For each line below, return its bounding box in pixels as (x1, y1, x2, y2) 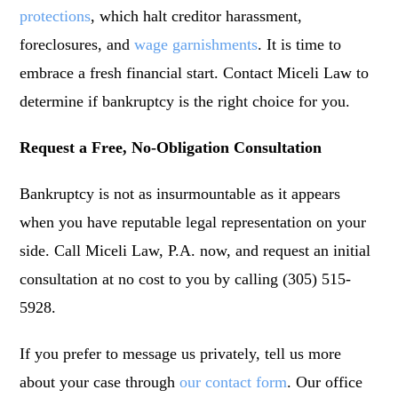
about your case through (20, 373, 180, 392)
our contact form (179, 373, 288, 392)
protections (20, 7, 92, 26)
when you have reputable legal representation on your (20, 213, 367, 232)
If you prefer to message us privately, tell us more (20, 345, 342, 363)
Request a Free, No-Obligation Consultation (20, 139, 322, 157)
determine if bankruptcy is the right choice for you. (20, 92, 351, 111)
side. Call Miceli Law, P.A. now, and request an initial (20, 242, 371, 260)
